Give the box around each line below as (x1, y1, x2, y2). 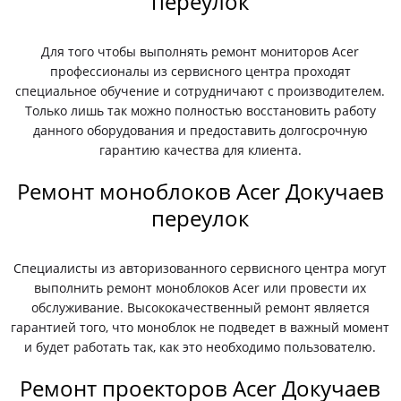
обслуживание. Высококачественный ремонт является (30, 299, 370, 316)
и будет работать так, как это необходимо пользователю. (24, 338, 377, 355)
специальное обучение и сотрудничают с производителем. (15, 82, 386, 99)
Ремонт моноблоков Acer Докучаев (16, 176, 384, 206)
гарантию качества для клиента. (98, 141, 302, 158)
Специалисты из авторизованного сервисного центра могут (13, 260, 388, 277)
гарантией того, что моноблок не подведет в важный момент (11, 319, 390, 336)
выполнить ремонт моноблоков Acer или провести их (34, 279, 367, 296)
